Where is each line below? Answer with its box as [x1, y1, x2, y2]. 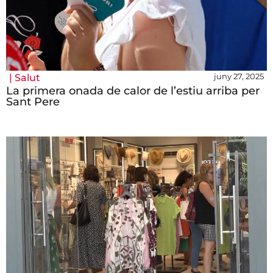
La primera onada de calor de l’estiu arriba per [6, 84, 260, 98]
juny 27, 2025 [214, 71, 264, 82]
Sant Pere [6, 95, 60, 109]
